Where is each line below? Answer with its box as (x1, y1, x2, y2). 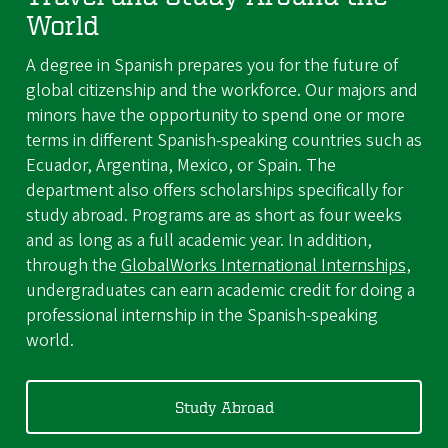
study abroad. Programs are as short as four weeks (25, 202, 402, 228)
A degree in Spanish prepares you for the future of (25, 52, 398, 78)
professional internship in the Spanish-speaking (25, 302, 378, 328)
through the (25, 252, 121, 278)
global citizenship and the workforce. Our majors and (25, 77, 418, 103)
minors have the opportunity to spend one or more (25, 102, 405, 128)
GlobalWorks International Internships (120, 252, 406, 278)
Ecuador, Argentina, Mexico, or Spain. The (25, 152, 336, 178)
